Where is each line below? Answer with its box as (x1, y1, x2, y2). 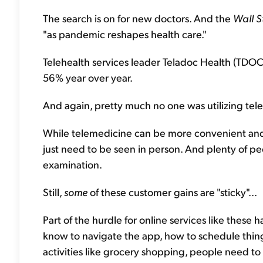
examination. (43, 157, 102, 171)
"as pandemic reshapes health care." (43, 27, 207, 41)
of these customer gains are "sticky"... (87, 185, 257, 198)
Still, (43, 185, 64, 198)
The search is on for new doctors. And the (43, 11, 233, 25)
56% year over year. (43, 70, 133, 84)
